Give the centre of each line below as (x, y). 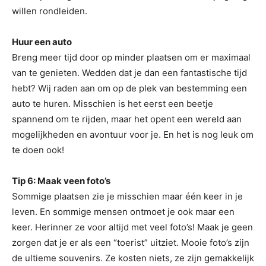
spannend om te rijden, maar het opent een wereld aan (127, 119)
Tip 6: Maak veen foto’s (61, 181)
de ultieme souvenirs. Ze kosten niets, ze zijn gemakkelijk (133, 258)
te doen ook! (38, 150)
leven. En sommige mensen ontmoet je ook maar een (123, 212)
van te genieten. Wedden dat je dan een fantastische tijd (129, 73)
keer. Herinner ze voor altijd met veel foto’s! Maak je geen (132, 227)
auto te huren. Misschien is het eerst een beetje (113, 104)
